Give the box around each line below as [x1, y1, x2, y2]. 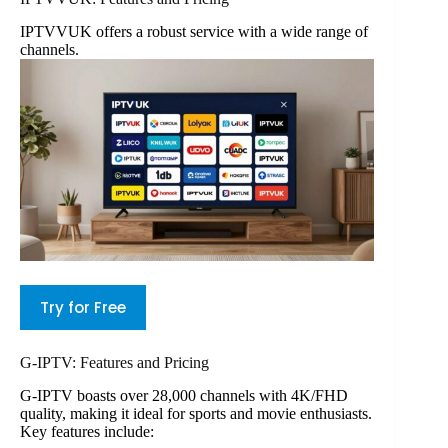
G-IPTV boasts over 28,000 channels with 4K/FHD [20, 387, 348, 405]
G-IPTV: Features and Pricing [20, 354, 209, 372]
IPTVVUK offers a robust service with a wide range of [20, 22, 368, 40]
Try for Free [40, 297, 126, 319]
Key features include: [20, 423, 154, 441]
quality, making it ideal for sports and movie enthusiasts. [20, 405, 372, 423]
